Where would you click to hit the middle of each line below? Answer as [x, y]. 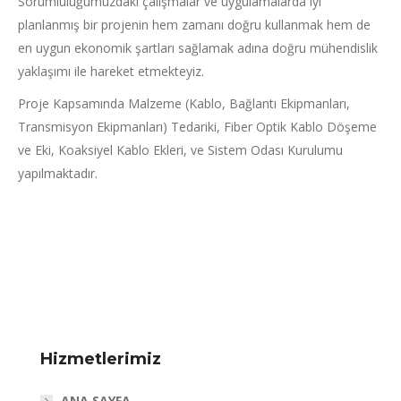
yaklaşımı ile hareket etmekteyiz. [111, 71]
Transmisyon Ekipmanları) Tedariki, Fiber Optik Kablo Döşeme [197, 126]
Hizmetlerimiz [101, 358]
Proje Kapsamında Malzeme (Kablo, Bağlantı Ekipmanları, [184, 103]
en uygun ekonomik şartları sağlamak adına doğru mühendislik [198, 47]
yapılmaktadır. [58, 173]
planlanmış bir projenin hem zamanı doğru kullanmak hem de [194, 24]
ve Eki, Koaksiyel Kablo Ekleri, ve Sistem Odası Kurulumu [180, 149]
